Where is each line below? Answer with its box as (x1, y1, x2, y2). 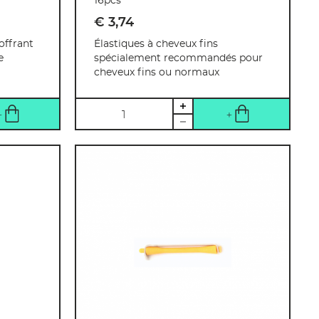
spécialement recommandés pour (94, 53, 263, 64)
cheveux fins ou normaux (94, 68, 220, 78)
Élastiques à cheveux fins (94, 39, 219, 50)
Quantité (76, 102, 128, 114)
